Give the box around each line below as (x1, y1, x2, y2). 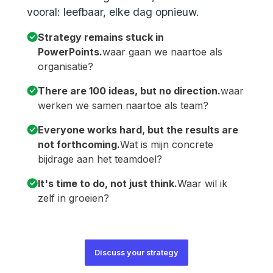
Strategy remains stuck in (37, 30, 164, 43)
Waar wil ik (177, 177, 227, 190)
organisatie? (37, 60, 93, 73)
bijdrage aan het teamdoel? (37, 152, 162, 165)
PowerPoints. (37, 45, 102, 58)
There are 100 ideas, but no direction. (37, 84, 221, 97)
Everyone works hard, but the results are (37, 123, 238, 136)
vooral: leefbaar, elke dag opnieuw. (27, 5, 199, 18)
